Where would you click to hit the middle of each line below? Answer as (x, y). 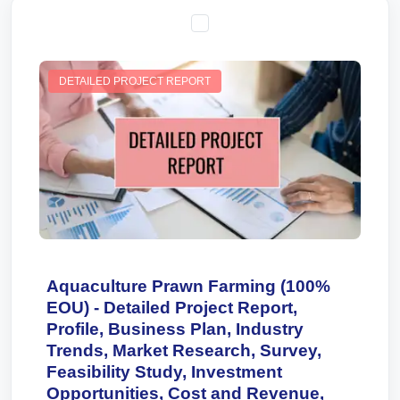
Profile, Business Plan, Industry (175, 329)
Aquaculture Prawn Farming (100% (188, 286)
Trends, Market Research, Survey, (184, 350)
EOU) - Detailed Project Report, (172, 308)
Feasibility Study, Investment (164, 372)
